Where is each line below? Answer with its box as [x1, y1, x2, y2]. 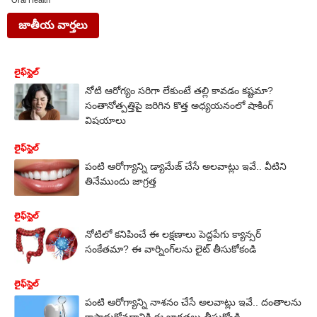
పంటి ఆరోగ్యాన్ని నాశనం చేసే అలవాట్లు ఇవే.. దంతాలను [85, 296, 301, 308]
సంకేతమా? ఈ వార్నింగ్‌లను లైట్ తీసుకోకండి [85, 243, 256, 255]
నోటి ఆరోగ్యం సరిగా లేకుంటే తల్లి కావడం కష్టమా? [85, 85, 273, 96]
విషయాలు [85, 115, 126, 126]
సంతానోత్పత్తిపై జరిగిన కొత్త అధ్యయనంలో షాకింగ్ [85, 100, 273, 111]
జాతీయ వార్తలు [18, 19, 88, 31]
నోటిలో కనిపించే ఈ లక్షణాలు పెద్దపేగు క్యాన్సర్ [85, 228, 261, 240]
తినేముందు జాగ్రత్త [85, 175, 156, 187]
